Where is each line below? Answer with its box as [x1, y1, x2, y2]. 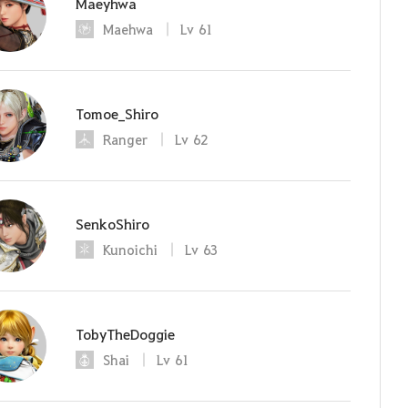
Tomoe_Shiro [76, 103, 158, 123]
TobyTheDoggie [76, 323, 175, 343]
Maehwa [103, 19, 153, 38]
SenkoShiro [76, 213, 149, 233]
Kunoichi [103, 240, 158, 259]
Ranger [103, 129, 148, 148]
